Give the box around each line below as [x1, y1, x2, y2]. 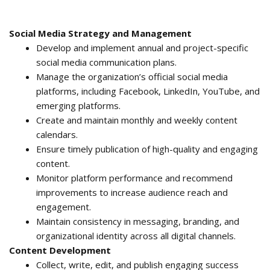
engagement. [36, 201, 91, 213]
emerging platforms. [36, 99, 121, 112]
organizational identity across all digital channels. [36, 230, 236, 242]
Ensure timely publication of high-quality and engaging [36, 143, 258, 155]
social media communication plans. [36, 56, 177, 69]
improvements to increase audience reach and [36, 186, 228, 199]
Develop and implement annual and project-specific [36, 42, 248, 54]
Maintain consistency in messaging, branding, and [36, 215, 239, 228]
